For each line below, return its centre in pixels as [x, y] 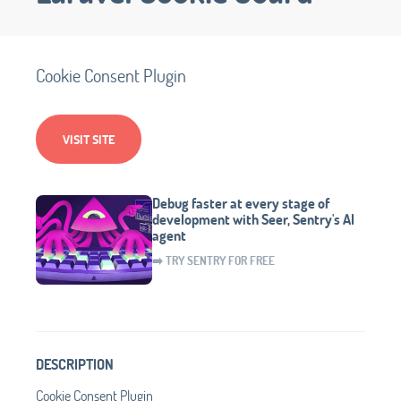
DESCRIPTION [75, 363]
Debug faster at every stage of [241, 202]
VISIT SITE [89, 139]
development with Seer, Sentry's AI [253, 218]
